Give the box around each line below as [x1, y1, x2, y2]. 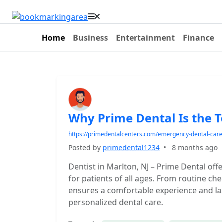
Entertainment [116, 32, 175, 43]
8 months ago [172, 143, 218, 152]
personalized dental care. [68, 197, 163, 208]
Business [73, 32, 108, 43]
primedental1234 [103, 143, 160, 152]
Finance [183, 32, 214, 43]
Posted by [68, 143, 103, 152]
